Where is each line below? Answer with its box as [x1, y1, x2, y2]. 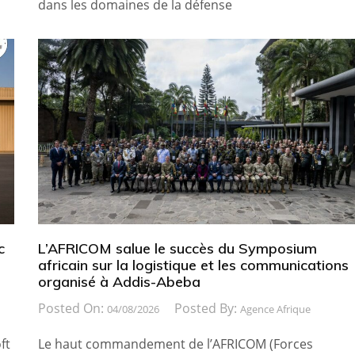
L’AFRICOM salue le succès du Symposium [37, 239, 317, 258]
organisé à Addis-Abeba [37, 272, 200, 291]
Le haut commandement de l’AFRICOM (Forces [37, 334, 313, 353]
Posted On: [37, 299, 107, 317]
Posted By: [174, 299, 240, 317]
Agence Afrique [239, 301, 311, 316]
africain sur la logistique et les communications [37, 255, 349, 274]
